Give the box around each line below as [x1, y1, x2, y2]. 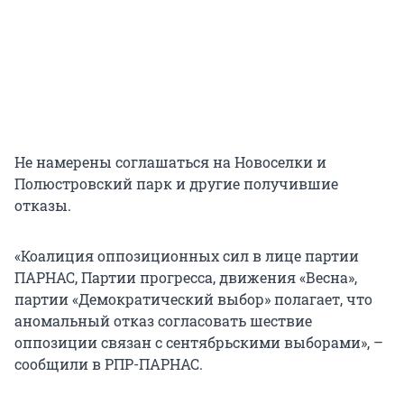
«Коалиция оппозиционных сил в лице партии [14, 245, 359, 265]
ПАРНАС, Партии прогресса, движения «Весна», [14, 267, 357, 287]
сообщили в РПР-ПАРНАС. [14, 353, 203, 373]
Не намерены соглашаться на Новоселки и [14, 151, 326, 171]
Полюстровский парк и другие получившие [14, 173, 338, 193]
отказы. [14, 195, 71, 215]
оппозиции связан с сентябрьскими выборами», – [14, 332, 383, 352]
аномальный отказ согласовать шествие [14, 310, 312, 330]
